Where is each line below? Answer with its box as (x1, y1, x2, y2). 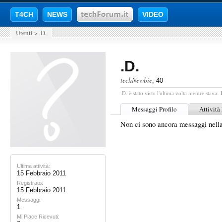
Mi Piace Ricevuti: (17, 214, 59, 220)
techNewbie (120, 75, 152, 85)
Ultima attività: (17, 163, 50, 169)
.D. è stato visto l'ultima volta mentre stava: (120, 90, 219, 96)
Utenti (16, 28, 33, 37)
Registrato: (17, 180, 43, 186)
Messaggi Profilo (132, 105, 177, 113)
